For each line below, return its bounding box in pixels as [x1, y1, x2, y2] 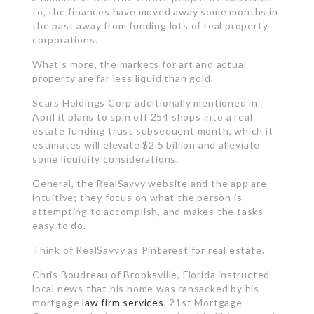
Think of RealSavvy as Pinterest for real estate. [32, 244, 265, 256]
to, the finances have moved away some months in [32, 6, 278, 18]
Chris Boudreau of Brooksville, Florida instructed [32, 268, 271, 280]
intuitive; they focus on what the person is [32, 191, 243, 203]
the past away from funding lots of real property [32, 20, 268, 32]
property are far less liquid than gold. [32, 72, 214, 84]
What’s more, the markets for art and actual [32, 58, 247, 70]
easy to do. [32, 219, 86, 231]
